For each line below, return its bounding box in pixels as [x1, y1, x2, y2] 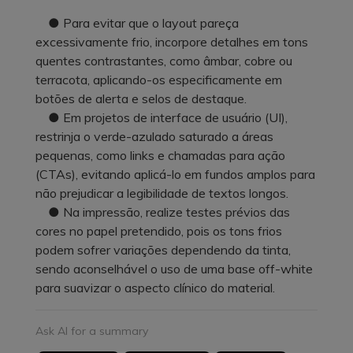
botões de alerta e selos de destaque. [35, 90, 247, 106]
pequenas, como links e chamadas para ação [35, 147, 285, 163]
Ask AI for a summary [35, 323, 148, 338]
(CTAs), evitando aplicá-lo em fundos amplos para [35, 165, 315, 182]
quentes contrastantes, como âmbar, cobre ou [35, 52, 292, 69]
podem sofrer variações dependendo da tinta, [35, 241, 291, 258]
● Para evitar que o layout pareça [35, 14, 239, 31]
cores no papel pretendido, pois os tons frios [35, 222, 282, 239]
